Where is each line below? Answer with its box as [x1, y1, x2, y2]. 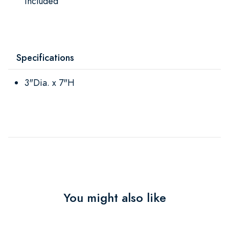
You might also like [63, 189, 166, 207]
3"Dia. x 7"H [25, 76, 75, 89]
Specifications [16, 51, 74, 64]
